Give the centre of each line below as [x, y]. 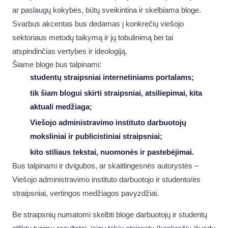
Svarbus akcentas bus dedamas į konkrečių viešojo [98, 24]
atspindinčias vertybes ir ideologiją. [70, 52]
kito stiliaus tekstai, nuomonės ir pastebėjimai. [112, 152]
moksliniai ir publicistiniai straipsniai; [96, 137]
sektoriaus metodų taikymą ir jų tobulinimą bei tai [93, 38]
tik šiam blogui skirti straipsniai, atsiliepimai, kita [116, 93]
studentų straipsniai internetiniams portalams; [112, 78]
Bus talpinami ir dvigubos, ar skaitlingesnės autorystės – [105, 166]
